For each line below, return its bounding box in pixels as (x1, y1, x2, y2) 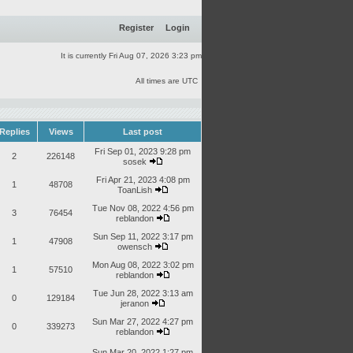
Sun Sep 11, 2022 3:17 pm (92, 232, 193, 241)
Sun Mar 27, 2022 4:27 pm (92, 317, 193, 326)
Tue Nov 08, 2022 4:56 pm (91, 203, 194, 213)
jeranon (120, 299, 149, 308)
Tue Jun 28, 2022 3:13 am (92, 288, 193, 298)
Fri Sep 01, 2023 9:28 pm (95, 147, 191, 156)
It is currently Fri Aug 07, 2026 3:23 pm (61, 51, 202, 60)
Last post (121, 127, 165, 136)
